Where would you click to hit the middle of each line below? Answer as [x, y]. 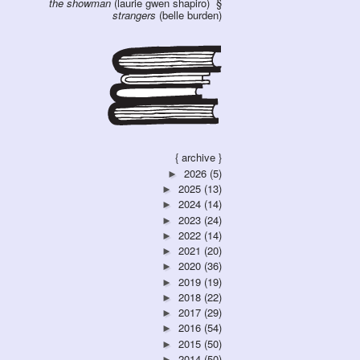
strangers [134, 14]
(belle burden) [189, 14]
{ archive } [198, 157]
